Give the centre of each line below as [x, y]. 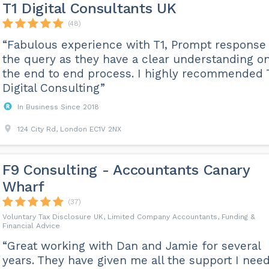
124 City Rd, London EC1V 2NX [69, 129]
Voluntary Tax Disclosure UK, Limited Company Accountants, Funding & [128, 217]
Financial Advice [31, 226]
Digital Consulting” [53, 88]
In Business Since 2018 [58, 107]
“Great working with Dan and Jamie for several [131, 246]
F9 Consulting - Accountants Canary [126, 170]
